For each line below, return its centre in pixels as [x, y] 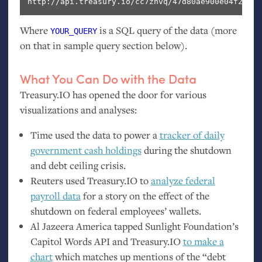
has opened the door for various [138, 94]
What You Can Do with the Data [108, 79]
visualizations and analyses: [78, 109]
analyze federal [183, 181]
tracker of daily [192, 135]
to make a [203, 242]
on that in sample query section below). [103, 46]
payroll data [55, 196]
